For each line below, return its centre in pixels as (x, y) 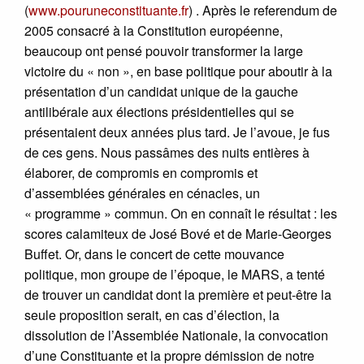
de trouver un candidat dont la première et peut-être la (178, 294)
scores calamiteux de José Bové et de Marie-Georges (178, 233)
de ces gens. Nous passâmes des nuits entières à (167, 152)
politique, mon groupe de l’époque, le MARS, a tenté (175, 274)
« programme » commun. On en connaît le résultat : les (181, 213)
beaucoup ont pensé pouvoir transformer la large (164, 50)
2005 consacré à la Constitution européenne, (154, 30)
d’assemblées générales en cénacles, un (142, 193)
